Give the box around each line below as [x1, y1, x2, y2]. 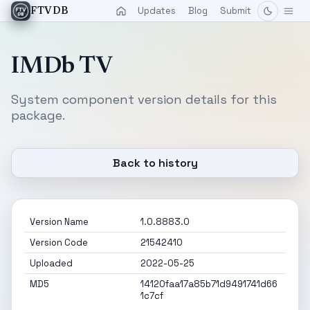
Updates [138, 5, 176, 17]
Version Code [30, 237, 88, 248]
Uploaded [30, 257, 73, 269]
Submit [220, 5, 251, 17]
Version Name [30, 216, 89, 228]
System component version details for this [11, 91, 277, 107]
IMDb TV [11, 55, 113, 79]
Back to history [112, 156, 198, 170]
